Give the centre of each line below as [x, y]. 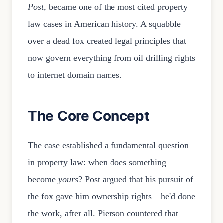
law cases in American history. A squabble [104, 24]
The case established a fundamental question [108, 146]
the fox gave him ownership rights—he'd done [111, 196]
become [43, 179]
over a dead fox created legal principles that [107, 41]
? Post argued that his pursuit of [136, 179]
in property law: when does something [97, 163]
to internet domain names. [75, 75]
